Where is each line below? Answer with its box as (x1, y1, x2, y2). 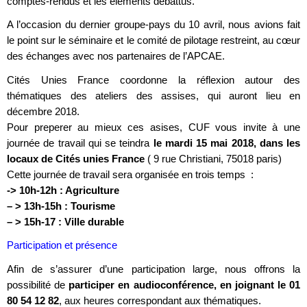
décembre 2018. (7, 105, 79, 117)
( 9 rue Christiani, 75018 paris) (145, 152, 282, 164)
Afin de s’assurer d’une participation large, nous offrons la (7, 262, 300, 275)
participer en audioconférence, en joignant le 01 (69, 278, 300, 291)
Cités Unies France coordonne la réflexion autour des (7, 73, 300, 86)
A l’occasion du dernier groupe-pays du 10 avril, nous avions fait (7, 19, 300, 31)
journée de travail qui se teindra (7, 136, 153, 149)
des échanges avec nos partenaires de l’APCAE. (7, 50, 225, 62)
